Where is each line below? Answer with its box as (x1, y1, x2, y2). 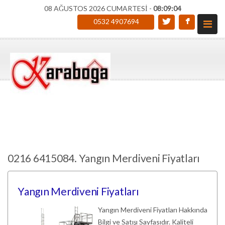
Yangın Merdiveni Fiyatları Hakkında (98, 205, 207, 214)
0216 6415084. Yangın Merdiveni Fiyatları (8, 152, 200, 164)
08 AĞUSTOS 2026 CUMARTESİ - (44, 4, 153, 13)
